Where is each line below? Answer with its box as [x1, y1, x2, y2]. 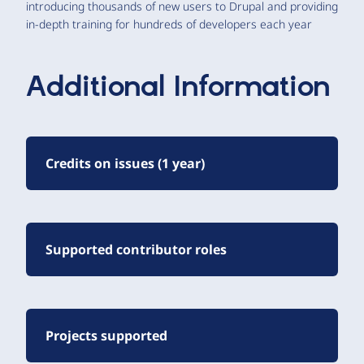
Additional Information [26, 69, 331, 106]
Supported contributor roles [45, 240, 227, 258]
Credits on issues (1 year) [45, 154, 205, 172]
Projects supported [45, 326, 167, 344]
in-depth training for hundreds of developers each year [26, 15, 312, 32]
